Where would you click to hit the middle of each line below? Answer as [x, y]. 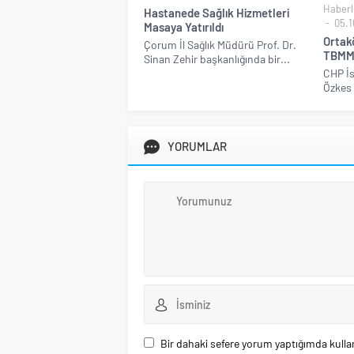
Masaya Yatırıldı [184, 27]
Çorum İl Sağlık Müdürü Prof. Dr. [220, 45]
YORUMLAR [197, 147]
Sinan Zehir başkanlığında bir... [217, 59]
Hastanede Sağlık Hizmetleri [217, 13]
